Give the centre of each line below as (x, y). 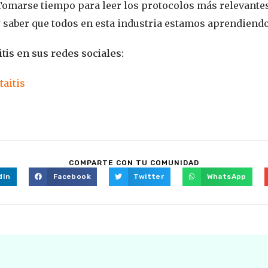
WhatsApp (226, 177)
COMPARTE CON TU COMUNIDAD (134, 162)
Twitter (149, 177)
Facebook (72, 177)
